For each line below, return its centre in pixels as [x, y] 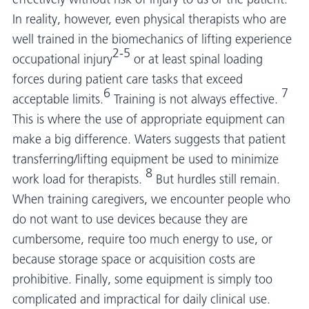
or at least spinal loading [198, 60]
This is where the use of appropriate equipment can [149, 120]
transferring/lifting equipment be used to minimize [146, 160]
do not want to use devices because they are [130, 220]
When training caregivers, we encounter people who [151, 200]
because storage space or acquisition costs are [134, 260]
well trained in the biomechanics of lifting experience [152, 40]
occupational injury [62, 60]
